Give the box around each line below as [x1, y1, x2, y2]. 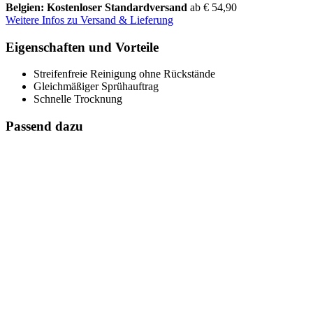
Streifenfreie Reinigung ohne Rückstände [34, 68, 215, 80]
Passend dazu [6, 118, 83, 133]
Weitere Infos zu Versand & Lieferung [6, 13, 173, 26]
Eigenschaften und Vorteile [6, 39, 159, 54]
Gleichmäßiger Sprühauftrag [34, 80, 159, 93]
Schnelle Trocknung [34, 93, 122, 105]
